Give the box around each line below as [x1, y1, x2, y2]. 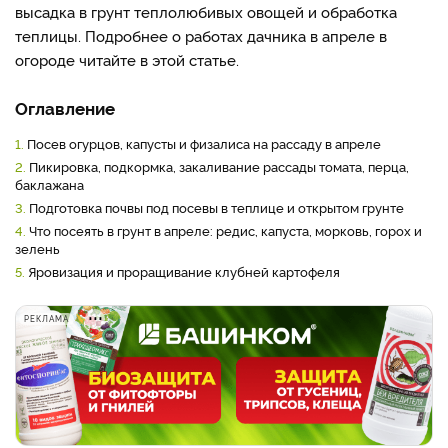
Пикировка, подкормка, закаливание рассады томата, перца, [29, 157, 409, 175]
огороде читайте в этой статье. [15, 49, 243, 70]
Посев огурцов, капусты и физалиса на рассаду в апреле [27, 134, 381, 152]
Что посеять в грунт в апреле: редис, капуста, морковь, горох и [29, 221, 422, 239]
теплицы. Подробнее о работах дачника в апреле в [15, 25, 387, 46]
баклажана [15, 175, 84, 193]
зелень [15, 239, 60, 257]
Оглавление [15, 96, 115, 119]
